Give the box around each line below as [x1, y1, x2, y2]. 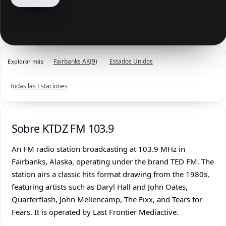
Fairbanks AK [53, 57, 90, 66]
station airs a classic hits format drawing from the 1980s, [11, 168, 209, 179]
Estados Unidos [109, 57, 153, 66]
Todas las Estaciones [10, 82, 68, 91]
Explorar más [8, 58, 43, 66]
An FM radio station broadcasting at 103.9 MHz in [11, 143, 185, 154]
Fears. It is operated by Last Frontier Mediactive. [11, 206, 179, 217]
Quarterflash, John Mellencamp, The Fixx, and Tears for [11, 194, 202, 204]
